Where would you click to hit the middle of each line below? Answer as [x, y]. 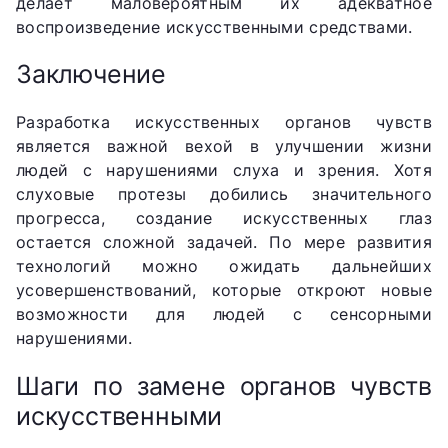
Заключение [91, 74]
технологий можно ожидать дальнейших [224, 266]
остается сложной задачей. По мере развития [224, 242]
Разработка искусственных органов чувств [224, 122]
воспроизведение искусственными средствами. [214, 26]
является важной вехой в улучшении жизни [224, 146]
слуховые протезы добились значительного [224, 194]
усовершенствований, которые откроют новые [224, 290]
